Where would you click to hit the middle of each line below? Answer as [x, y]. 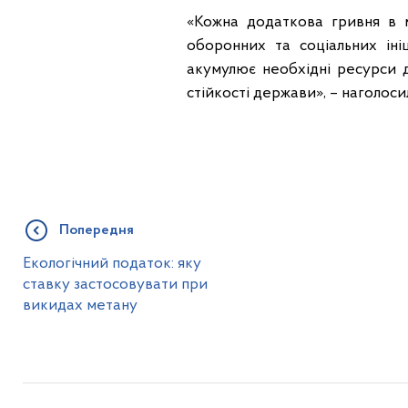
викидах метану [80, 305]
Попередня [96, 230]
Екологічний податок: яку [112, 263]
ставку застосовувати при [115, 284]
